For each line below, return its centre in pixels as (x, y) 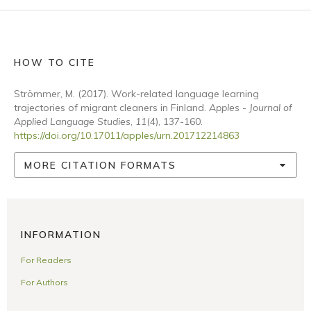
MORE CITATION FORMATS (100, 165)
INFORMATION (61, 234)
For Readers (46, 260)
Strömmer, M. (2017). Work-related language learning (136, 94)
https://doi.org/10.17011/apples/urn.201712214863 (127, 135)
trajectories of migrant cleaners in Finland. (111, 108)
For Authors (44, 282)
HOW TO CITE (54, 62)
